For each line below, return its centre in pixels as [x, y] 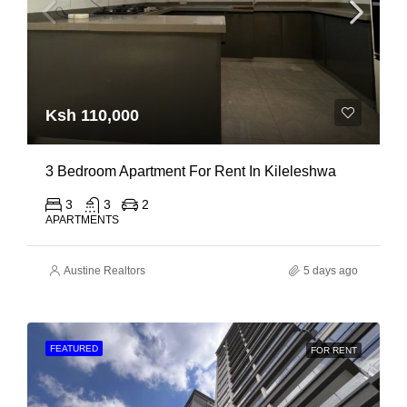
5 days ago [331, 271]
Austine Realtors [104, 271]
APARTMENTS [82, 220]
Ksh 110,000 [92, 115]
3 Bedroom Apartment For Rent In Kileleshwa [191, 171]
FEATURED [74, 348]
